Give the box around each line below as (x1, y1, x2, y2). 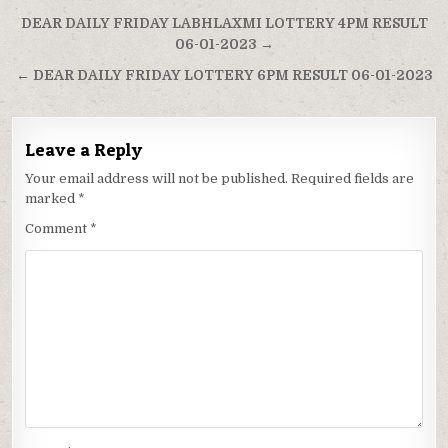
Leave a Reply (25, 139, 143, 161)
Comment (25, 221, 91, 237)
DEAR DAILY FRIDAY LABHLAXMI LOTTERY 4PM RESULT (20, 16, 428, 32)
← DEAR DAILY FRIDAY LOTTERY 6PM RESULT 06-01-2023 (15, 68, 433, 84)
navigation (10, 35, 150, 73)
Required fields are (291, 171, 415, 187)
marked (25, 191, 79, 207)
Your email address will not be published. (25, 171, 289, 187)
